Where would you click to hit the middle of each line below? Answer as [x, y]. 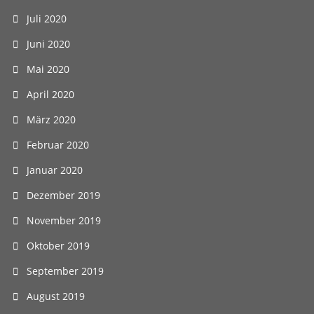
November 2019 [64, 220]
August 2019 [56, 296]
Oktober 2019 [58, 246]
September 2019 [65, 271]
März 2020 [51, 120]
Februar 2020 [58, 145]
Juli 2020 [47, 19]
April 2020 [50, 94]
